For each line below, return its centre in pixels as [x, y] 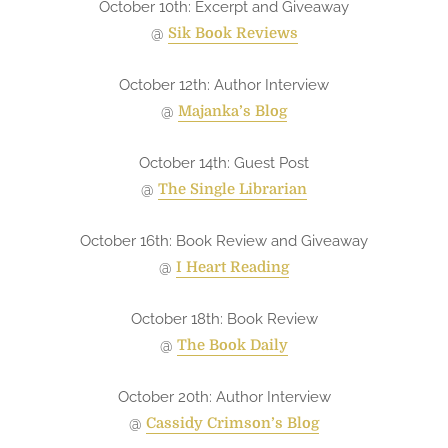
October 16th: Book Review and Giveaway [224, 241]
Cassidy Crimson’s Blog [232, 424]
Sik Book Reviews [232, 34]
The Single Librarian [232, 190]
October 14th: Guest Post [224, 163]
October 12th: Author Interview [224, 85]
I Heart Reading [232, 268]
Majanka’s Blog [232, 112]
